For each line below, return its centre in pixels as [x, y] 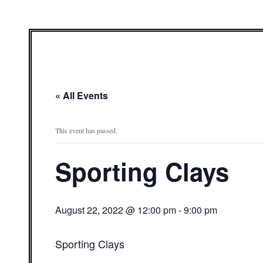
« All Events [82, 95]
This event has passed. [86, 130]
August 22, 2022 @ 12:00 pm [116, 210]
